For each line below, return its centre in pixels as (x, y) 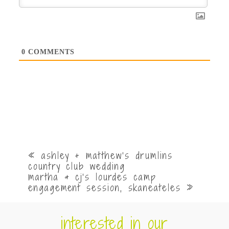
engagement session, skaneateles (105, 187)
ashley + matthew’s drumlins (107, 155)
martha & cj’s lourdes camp (92, 177)
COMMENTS (50, 52)
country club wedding (77, 166)
